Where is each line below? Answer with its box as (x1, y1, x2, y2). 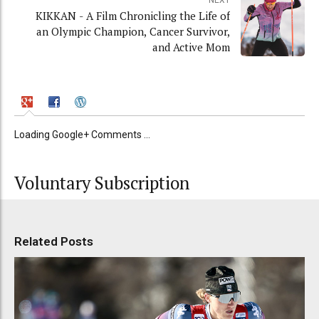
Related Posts (14, 234, 93, 249)
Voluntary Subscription (14, 172, 189, 195)
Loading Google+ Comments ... (14, 129, 150, 141)
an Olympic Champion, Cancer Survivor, (36, 24, 230, 39)
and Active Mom (152, 40, 230, 55)
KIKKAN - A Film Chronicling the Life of (36, 9, 230, 23)
